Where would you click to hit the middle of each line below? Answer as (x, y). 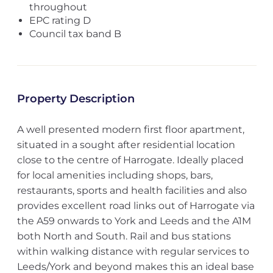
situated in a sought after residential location (126, 145)
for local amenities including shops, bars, (115, 175)
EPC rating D (60, 20)
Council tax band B (75, 34)
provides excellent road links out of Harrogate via (136, 206)
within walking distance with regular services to (133, 251)
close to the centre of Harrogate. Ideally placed (130, 160)
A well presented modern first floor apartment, (130, 129)
